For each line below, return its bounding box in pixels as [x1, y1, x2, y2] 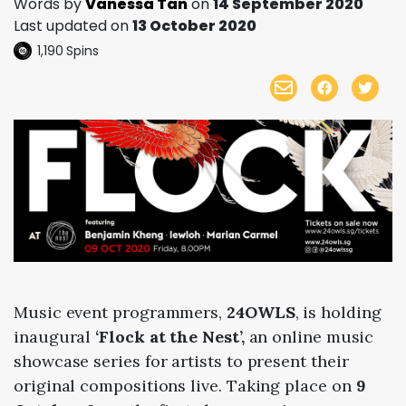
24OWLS [227, 301, 295, 323]
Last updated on [14, 15, 132, 36]
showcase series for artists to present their [14, 350, 349, 372]
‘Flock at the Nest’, [91, 325, 245, 347]
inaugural [14, 325, 92, 347]
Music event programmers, [14, 301, 227, 323]
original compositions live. [14, 374, 227, 396]
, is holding [295, 301, 382, 323]
